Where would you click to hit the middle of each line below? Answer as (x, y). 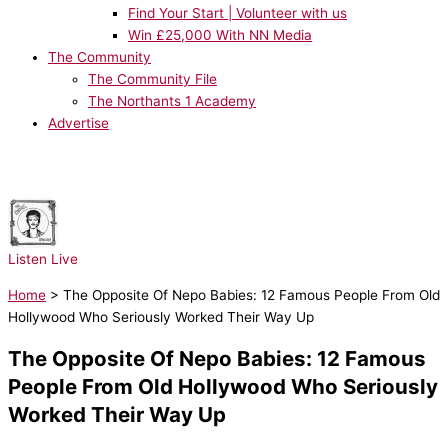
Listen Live (43, 259)
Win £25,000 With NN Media (220, 34)
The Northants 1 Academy (172, 100)
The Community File (152, 78)
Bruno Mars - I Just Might (139, 234)
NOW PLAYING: (109, 212)
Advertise (78, 122)
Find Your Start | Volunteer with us (237, 12)
